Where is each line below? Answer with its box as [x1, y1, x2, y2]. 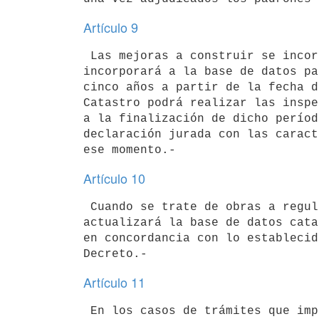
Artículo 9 [83, 18, 138, 36]
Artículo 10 [83, 169, 145, 187]
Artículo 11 [83, 273, 145, 291]
